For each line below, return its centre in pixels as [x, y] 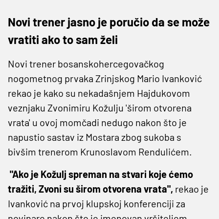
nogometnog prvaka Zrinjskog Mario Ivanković [105, 78]
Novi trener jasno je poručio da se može [109, 22]
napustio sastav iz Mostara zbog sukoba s [95, 137]
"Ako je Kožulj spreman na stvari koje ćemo [100, 174]
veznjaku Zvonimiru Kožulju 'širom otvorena [100, 107]
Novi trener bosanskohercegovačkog [86, 63]
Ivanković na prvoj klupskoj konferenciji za [97, 203]
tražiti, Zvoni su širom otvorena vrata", [90, 188]
